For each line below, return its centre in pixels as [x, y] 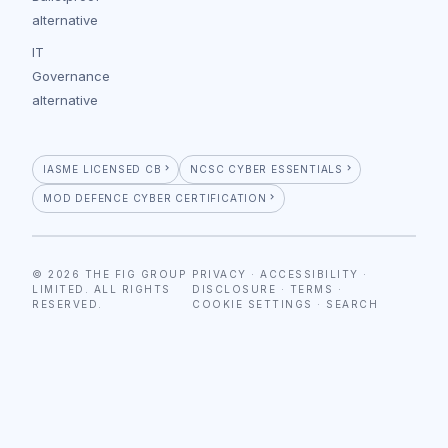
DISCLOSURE [234, 288]
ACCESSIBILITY [309, 273]
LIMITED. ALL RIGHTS [101, 288]
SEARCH [352, 303]
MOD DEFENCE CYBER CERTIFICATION [155, 197]
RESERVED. [67, 303]
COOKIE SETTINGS [252, 303]
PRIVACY [219, 273]
